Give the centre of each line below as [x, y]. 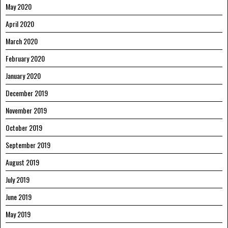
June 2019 [19, 197]
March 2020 [22, 41]
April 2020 [20, 24]
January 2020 [23, 76]
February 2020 [25, 59]
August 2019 [22, 162]
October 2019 [24, 128]
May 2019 [18, 214]
